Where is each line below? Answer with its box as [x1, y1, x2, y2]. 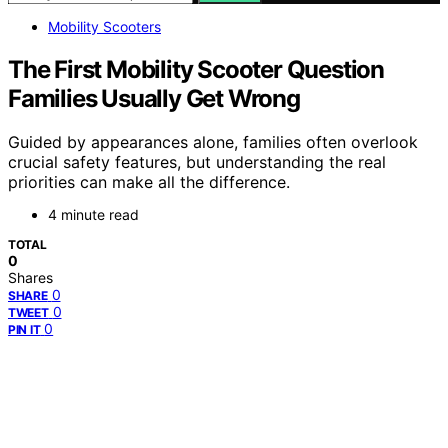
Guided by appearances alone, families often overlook [8, 132, 418, 153]
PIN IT [8, 322, 41, 338]
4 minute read [48, 206, 139, 224]
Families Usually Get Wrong [8, 83, 300, 113]
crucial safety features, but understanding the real [8, 152, 386, 173]
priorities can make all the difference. [8, 172, 290, 193]
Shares [8, 269, 53, 287]
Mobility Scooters [48, 17, 161, 35]
